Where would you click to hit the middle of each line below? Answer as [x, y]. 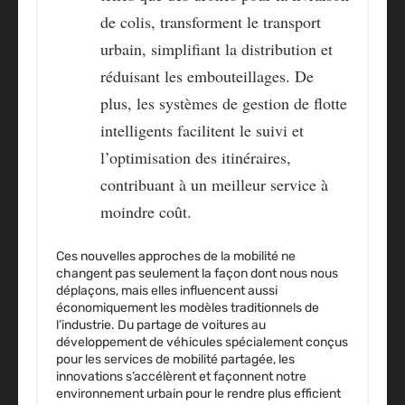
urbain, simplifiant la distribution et [217, 49]
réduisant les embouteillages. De [207, 76]
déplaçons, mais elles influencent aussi [167, 291]
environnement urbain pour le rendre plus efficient [198, 394]
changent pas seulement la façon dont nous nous [197, 274]
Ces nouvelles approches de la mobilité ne [176, 257]
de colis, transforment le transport [211, 22]
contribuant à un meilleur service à [214, 185]
